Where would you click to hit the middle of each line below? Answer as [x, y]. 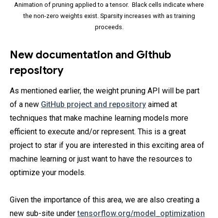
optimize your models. [48, 172]
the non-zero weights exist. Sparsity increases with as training [109, 16]
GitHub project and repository [93, 104]
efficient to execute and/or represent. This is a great [98, 131]
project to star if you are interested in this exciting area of [107, 145]
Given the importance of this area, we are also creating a [105, 200]
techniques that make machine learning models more [99, 118]
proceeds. [109, 27]
